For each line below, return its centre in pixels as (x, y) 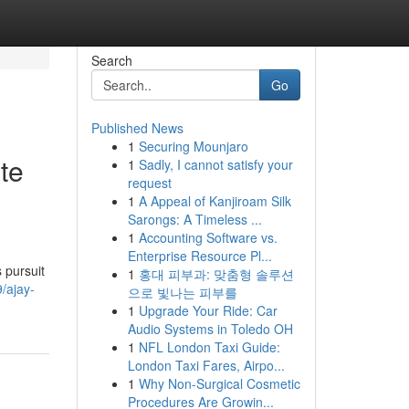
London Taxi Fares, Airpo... (206, 365)
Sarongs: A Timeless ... (194, 219)
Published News (137, 128)
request (149, 183)
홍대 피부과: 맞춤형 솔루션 (216, 274)
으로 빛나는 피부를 (182, 292)
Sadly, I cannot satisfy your (215, 164)
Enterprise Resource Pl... (199, 256)
